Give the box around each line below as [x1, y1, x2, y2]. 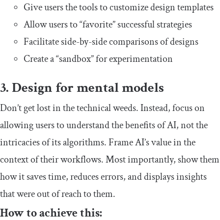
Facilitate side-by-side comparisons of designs [24, 35, 198, 48]
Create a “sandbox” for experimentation [24, 52, 173, 65]
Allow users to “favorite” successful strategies [24, 18, 192, 31]
